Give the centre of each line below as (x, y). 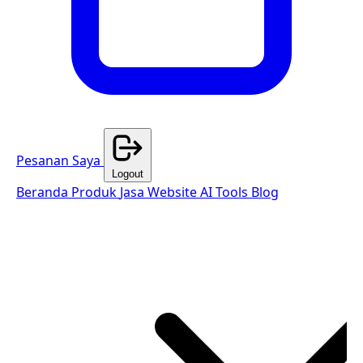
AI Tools (226, 192)
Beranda (44, 192)
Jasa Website (160, 192)
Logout (128, 174)
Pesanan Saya (58, 160)
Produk (96, 192)
